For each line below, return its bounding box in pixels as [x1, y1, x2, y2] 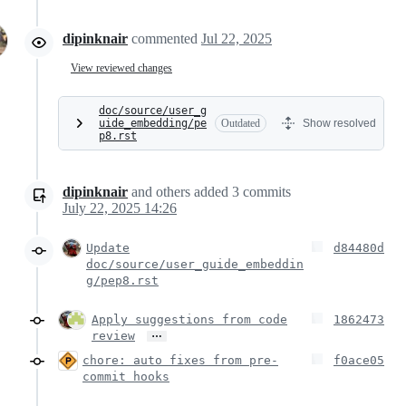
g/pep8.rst [86, 274, 159, 288]
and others [131, 184, 190, 200]
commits [239, 184, 291, 200]
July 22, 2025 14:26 [63, 200, 177, 217]
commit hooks [82, 370, 169, 384]
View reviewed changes [71, 61, 172, 74]
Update [86, 241, 130, 256]
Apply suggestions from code [92, 313, 287, 327]
